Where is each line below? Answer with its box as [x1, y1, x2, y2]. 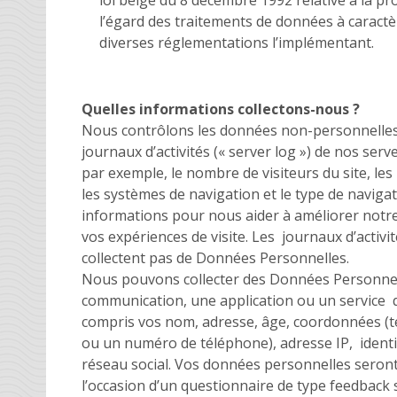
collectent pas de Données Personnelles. [82, 247, 349, 268]
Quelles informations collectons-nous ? [82, 98, 360, 119]
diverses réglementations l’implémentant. [99, 32, 374, 52]
